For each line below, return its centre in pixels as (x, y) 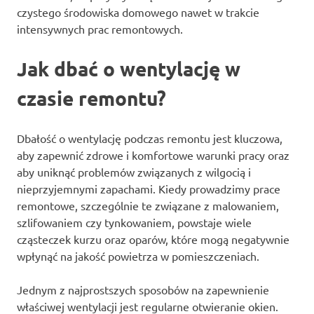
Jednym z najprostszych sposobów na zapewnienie (143, 289)
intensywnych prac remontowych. (100, 28)
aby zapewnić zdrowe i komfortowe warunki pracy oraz (153, 155)
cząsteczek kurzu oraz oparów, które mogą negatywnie (153, 239)
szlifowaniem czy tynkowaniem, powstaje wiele (134, 222)
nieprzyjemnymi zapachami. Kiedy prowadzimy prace (149, 188)
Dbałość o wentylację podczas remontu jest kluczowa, (150, 138)
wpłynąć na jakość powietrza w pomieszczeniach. (138, 255)
